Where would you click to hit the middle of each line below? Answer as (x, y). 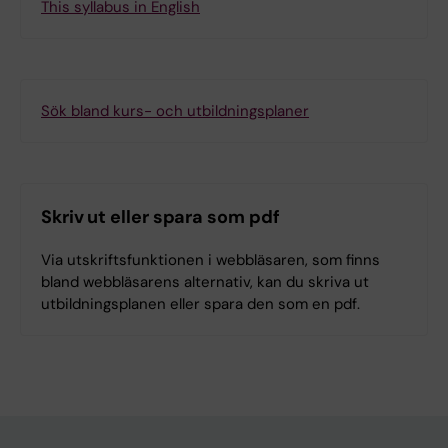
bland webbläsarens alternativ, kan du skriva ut (205, 281)
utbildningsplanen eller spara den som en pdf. (200, 303)
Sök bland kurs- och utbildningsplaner (175, 110)
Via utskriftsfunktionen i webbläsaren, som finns (210, 259)
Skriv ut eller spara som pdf (160, 216)
